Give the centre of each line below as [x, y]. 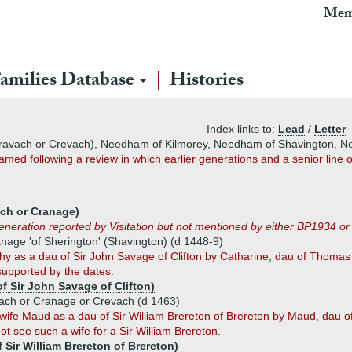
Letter [330, 129]
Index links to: [242, 129]
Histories [207, 82]
